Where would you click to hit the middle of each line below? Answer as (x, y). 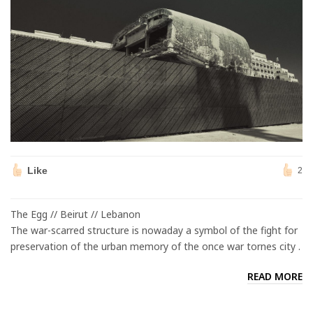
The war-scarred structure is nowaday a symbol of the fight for (154, 230)
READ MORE (275, 276)
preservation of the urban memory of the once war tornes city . (155, 246)
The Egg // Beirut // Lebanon (75, 214)
